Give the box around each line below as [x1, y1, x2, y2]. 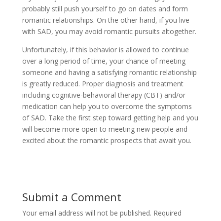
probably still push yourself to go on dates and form [22, 4, 188, 13]
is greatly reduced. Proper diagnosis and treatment [22, 79, 184, 88]
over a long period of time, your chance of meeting [22, 56, 185, 66]
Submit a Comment [22, 189, 121, 204]
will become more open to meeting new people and [22, 124, 187, 134]
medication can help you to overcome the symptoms [22, 102, 192, 111]
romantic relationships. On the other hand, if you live [22, 15, 189, 25]
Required [153, 208, 182, 218]
